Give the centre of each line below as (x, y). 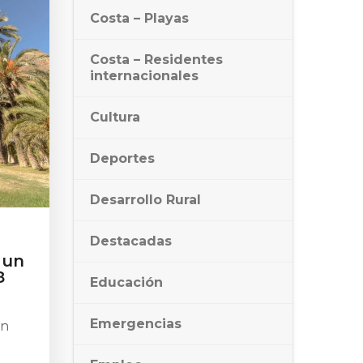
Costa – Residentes (156, 60)
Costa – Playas (139, 18)
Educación (126, 282)
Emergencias (136, 324)
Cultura (115, 117)
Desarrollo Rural (145, 200)
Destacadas (131, 241)
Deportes (122, 158)
